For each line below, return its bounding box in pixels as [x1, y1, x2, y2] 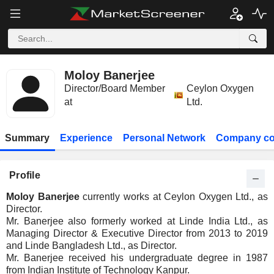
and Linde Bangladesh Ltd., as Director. [6, 240, 177, 251]
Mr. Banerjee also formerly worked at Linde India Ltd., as [6, 216, 268, 226]
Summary [5, 133, 50, 143]
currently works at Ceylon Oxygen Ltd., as [79, 191, 268, 202]
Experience [60, 133, 113, 143]
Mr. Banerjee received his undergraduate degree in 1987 [6, 253, 268, 263]
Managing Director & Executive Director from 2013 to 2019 [6, 228, 268, 239]
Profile [9, 170, 40, 180]
